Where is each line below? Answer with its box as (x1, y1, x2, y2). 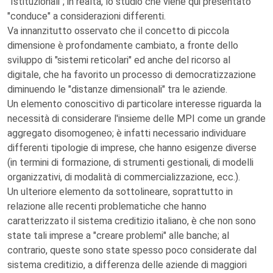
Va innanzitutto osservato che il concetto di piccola (7, 25, 229, 37)
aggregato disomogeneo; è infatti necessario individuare (7, 127, 246, 139)
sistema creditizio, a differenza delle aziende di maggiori (7, 259, 247, 271)
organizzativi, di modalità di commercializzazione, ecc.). (7, 171, 240, 183)
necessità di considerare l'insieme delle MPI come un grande (7, 113, 266, 124)
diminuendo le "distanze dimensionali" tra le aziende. (7, 83, 227, 95)
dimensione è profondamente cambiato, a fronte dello (7, 40, 238, 51)
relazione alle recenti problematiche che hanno (7, 200, 207, 212)
